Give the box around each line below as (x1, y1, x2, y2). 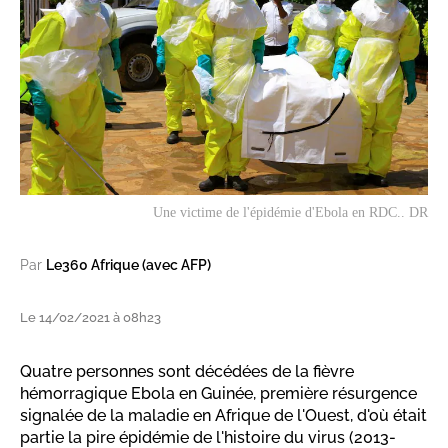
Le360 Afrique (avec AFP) (46, 257, 211, 274)
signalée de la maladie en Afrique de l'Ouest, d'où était (20, 406, 427, 426)
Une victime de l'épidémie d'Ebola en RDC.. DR (153, 205, 428, 221)
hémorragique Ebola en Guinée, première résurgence (20, 384, 417, 404)
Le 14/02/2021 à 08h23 (20, 310, 161, 326)
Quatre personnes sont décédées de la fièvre (20, 362, 354, 382)
